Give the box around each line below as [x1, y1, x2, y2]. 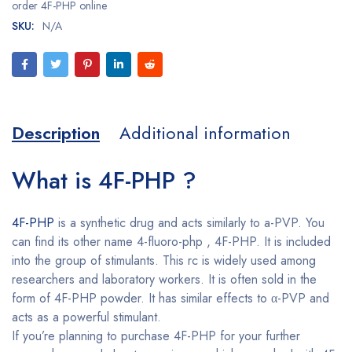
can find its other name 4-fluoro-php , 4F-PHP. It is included [12, 233, 331, 251]
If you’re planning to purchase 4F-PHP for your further [12, 327, 300, 345]
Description [12, 120, 100, 145]
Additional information [119, 120, 291, 145]
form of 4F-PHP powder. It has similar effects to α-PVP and [12, 289, 329, 307]
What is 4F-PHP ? [12, 163, 196, 197]
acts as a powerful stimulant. [12, 308, 161, 326]
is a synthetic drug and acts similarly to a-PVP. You [54, 214, 324, 232]
